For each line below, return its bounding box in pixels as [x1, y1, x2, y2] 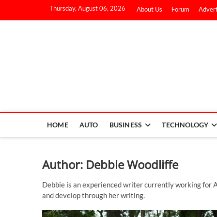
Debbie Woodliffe [86, 156, 178, 172]
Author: [42, 156, 86, 172]
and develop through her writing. [42, 190, 145, 200]
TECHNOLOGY [162, 120, 209, 129]
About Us [137, 5, 162, 13]
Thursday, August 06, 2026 [49, 4, 125, 12]
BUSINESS [109, 120, 142, 129]
